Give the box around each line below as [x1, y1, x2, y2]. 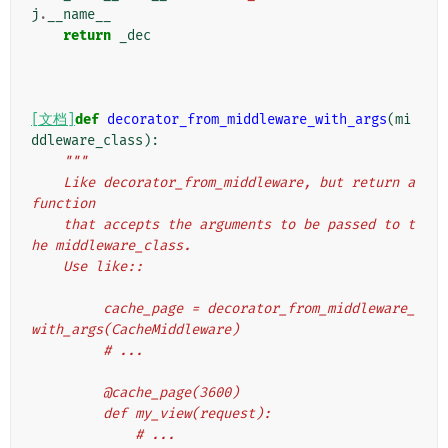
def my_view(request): [103, 405, 271, 423]
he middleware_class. [31, 237, 191, 255]
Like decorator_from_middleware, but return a [31, 174, 63, 192]
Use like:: [63, 258, 143, 276]
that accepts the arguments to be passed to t [31, 216, 63, 234]
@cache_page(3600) [103, 384, 239, 402]
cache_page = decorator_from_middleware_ [31, 300, 103, 318]
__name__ [47, 6, 111, 24]
